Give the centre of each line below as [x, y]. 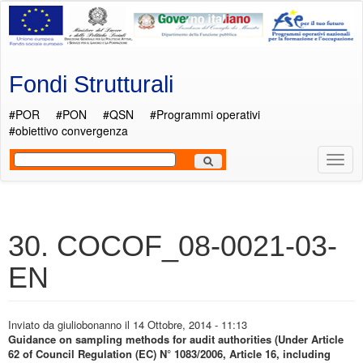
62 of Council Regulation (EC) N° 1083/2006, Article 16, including [169, 354]
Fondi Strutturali [91, 84]
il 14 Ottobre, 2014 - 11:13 [184, 325]
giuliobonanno [90, 325]
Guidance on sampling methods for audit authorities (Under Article [176, 339]
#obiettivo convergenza [68, 130]
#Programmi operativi [205, 114]
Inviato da [33, 325]
